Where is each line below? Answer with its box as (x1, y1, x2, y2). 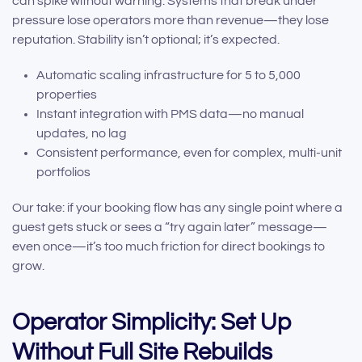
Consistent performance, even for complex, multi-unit (36, 146, 342, 160)
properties (36, 88, 97, 102)
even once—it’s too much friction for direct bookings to (12, 240, 325, 254)
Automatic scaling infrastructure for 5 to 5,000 (36, 69, 301, 82)
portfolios (36, 166, 90, 179)
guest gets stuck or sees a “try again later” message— (12, 221, 327, 234)
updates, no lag (36, 127, 127, 141)
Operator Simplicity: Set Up (12, 310, 292, 335)
